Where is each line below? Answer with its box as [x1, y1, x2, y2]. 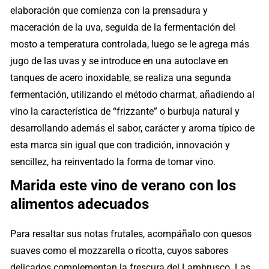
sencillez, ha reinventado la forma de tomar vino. [10, 156, 216, 168]
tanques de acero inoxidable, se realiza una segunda [10, 71, 232, 83]
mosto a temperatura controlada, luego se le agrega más [10, 38, 250, 50]
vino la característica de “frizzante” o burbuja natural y [10, 105, 240, 117]
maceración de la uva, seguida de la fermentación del [10, 21, 236, 33]
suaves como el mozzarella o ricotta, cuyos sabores [10, 244, 229, 256]
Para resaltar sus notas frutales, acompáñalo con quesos [10, 228, 252, 240]
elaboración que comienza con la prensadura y [10, 4, 208, 16]
